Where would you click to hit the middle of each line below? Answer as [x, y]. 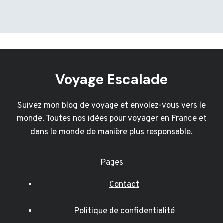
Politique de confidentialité [124, 211]
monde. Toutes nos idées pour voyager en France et [111, 119]
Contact [124, 185]
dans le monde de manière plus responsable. [111, 133]
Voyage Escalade [111, 80]
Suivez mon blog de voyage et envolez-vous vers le [111, 106]
